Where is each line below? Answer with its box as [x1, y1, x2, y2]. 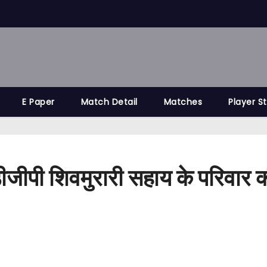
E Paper [22, 96, 55, 108]
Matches [163, 96, 202, 108]
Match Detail [80, 96, 138, 108]
